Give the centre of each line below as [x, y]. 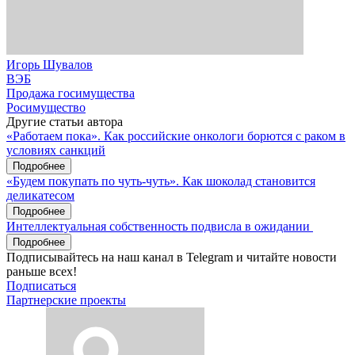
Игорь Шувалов [50, 64]
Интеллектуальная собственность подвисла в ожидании [160, 226]
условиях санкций [56, 150]
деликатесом [40, 195]
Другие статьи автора [65, 121]
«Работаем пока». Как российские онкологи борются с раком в [176, 136]
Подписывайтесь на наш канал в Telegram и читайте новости [172, 257]
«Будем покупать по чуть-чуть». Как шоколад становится [161, 181]
